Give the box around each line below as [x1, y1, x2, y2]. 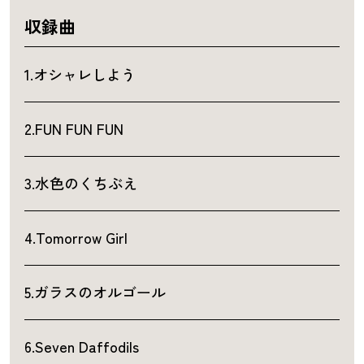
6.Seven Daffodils [24, 336, 139, 357]
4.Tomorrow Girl [24, 227, 128, 249]
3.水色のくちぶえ [24, 172, 137, 194]
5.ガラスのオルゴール [24, 281, 166, 303]
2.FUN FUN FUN [24, 118, 123, 140]
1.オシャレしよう [24, 63, 136, 85]
